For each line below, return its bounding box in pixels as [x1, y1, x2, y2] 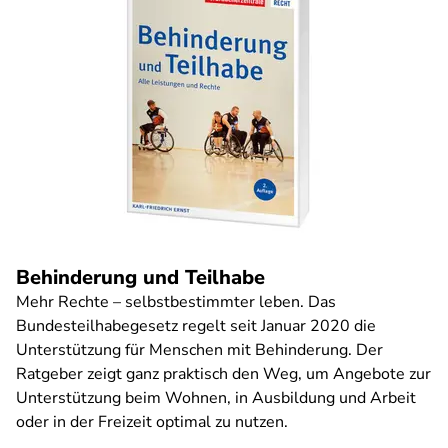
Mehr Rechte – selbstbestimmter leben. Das [16, 291, 336, 313]
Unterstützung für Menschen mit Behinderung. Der [16, 339, 383, 361]
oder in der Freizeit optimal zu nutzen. [16, 411, 288, 433]
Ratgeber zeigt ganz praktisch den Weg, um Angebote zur [16, 363, 431, 385]
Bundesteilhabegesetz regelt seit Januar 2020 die [16, 315, 376, 337]
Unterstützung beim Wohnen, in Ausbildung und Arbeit [16, 387, 416, 409]
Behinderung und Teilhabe [16, 264, 265, 291]
